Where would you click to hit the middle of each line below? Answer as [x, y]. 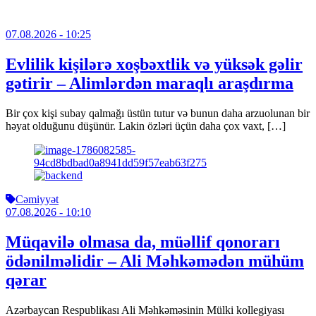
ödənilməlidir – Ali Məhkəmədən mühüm [155, 261]
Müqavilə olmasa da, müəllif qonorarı [143, 242]
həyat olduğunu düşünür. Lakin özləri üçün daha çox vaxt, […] [146, 126]
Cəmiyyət [37, 200]
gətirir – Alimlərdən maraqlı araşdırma [150, 84]
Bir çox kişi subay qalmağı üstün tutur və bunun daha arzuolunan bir [158, 114]
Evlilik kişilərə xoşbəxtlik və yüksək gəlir [154, 65]
